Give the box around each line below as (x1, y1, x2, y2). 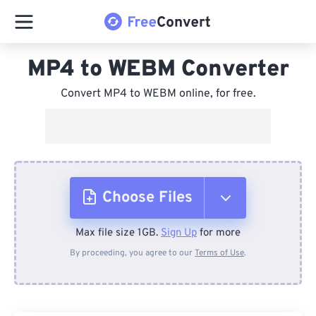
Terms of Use (195, 248, 244, 259)
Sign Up (161, 226, 197, 240)
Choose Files (102, 188, 193, 207)
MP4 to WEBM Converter (27, 56, 289, 84)
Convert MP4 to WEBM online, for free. (60, 87, 256, 101)
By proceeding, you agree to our (70, 248, 195, 259)
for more (197, 226, 241, 240)
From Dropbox (112, 284, 198, 300)
